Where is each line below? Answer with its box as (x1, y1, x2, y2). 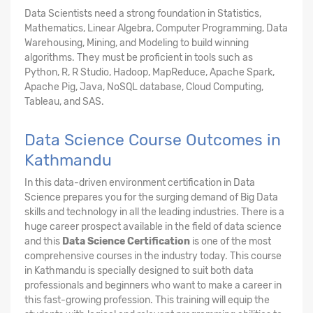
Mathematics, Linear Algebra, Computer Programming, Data (24, 22, 288, 34)
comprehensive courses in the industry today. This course (24, 249, 282, 262)
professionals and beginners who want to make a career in (24, 279, 282, 291)
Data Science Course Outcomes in (24, 129, 281, 150)
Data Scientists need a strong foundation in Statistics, (24, 7, 261, 20)
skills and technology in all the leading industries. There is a (24, 205, 284, 218)
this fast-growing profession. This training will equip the (24, 293, 270, 306)
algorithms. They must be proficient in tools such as (24, 51, 253, 64)
